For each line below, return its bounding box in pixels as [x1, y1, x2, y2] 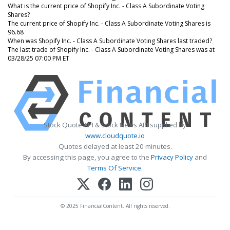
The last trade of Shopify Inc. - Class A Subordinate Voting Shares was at [8, 45, 215, 54]
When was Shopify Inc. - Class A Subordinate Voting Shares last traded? [8, 36, 212, 45]
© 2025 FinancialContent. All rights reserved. [60, 202, 170, 209]
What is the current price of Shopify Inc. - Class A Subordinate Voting [8, 1, 204, 10]
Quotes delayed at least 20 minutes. [58, 141, 172, 151]
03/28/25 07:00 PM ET [8, 53, 69, 63]
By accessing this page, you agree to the [23, 152, 151, 162]
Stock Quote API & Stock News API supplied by [44, 120, 186, 129]
